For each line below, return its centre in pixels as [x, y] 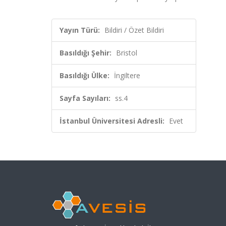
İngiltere [127, 75]
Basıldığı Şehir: [86, 53]
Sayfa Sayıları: [85, 98]
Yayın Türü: [80, 30]
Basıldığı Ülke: [84, 75]
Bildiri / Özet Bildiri [134, 30]
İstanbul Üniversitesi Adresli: [112, 121]
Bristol [127, 53]
